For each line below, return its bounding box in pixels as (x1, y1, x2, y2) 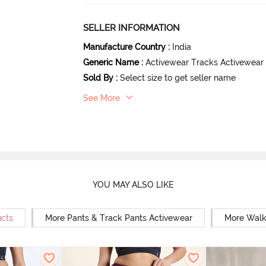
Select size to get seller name (120, 72, 236, 83)
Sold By (83, 72, 114, 83)
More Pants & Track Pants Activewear (45, 213, 192, 223)
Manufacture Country (83, 42, 166, 52)
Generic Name (83, 57, 140, 67)
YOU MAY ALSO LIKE (92, 180, 174, 190)
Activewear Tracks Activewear (145, 57, 264, 67)
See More (83, 93, 121, 103)
